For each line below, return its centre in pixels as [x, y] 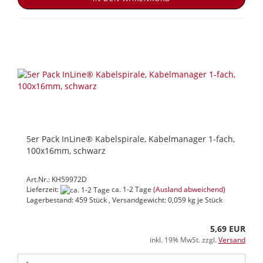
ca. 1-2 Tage [131, 189]
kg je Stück [204, 200]
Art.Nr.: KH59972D [57, 179]
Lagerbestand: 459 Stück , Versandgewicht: [97, 200]
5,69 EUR [228, 228]
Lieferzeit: [43, 189]
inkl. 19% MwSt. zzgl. [184, 240]
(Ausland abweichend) [189, 189]
